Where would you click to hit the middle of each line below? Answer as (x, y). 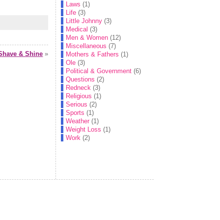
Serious (77, 104)
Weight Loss (84, 129)
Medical (77, 29)
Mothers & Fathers (93, 54)
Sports (75, 113)
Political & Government (99, 71)
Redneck (79, 88)
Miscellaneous (86, 46)
